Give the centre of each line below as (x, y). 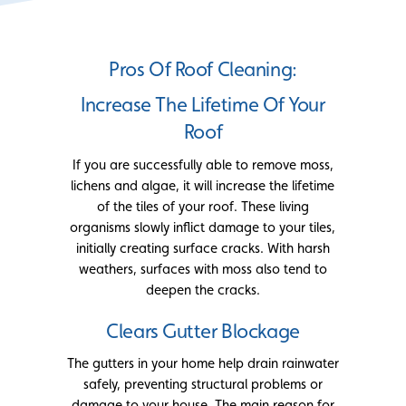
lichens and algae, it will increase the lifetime (203, 185)
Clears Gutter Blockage (203, 331)
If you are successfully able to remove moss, (203, 164)
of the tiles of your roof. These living (203, 206)
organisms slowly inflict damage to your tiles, (203, 227)
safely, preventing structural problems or (203, 384)
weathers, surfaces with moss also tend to (203, 268)
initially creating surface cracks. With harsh (203, 247)
